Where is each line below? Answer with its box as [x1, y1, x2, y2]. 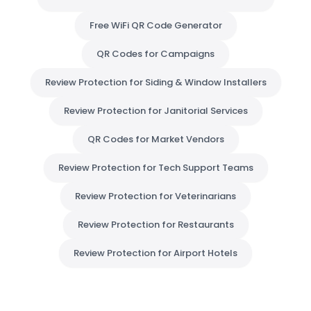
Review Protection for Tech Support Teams [58, 161, 253, 174]
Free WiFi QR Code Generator [89, 19, 222, 32]
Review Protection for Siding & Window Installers [44, 76, 267, 89]
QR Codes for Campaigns [96, 47, 215, 60]
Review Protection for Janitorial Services [63, 104, 248, 117]
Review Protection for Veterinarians [75, 190, 236, 203]
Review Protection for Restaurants [77, 218, 234, 231]
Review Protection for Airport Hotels [74, 246, 237, 260]
